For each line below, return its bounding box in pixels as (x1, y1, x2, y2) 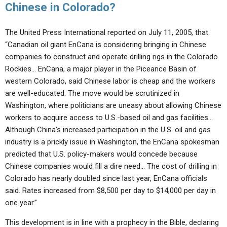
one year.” (5, 198, 37, 207)
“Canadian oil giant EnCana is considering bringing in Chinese (5, 40, 206, 49)
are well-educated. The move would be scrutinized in (5, 89, 179, 98)
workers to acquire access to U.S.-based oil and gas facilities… (5, 113, 213, 122)
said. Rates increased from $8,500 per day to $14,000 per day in (5, 186, 216, 195)
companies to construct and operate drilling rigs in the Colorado (5, 52, 218, 61)
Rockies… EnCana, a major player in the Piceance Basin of (5, 64, 197, 73)
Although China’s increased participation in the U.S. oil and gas (5, 125, 211, 134)
